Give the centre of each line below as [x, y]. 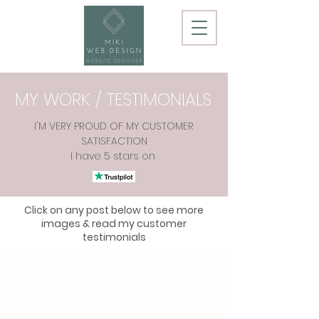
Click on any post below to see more [114, 210]
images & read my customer [114, 224]
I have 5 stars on [114, 156]
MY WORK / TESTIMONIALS [113, 99]
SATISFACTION [114, 141]
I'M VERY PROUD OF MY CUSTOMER [114, 126]
